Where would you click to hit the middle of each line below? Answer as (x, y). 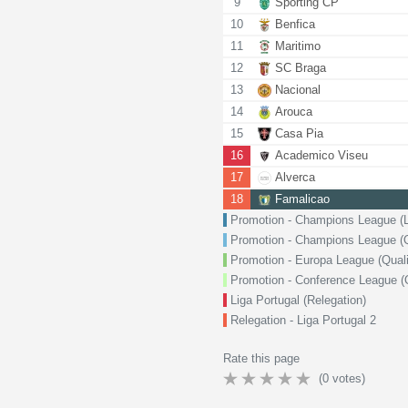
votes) (349, 378)
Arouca (294, 112)
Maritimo (298, 46)
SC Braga (301, 68)
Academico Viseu (322, 155)
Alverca (296, 177)
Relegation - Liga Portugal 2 (304, 320)
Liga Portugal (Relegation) (299, 300)
